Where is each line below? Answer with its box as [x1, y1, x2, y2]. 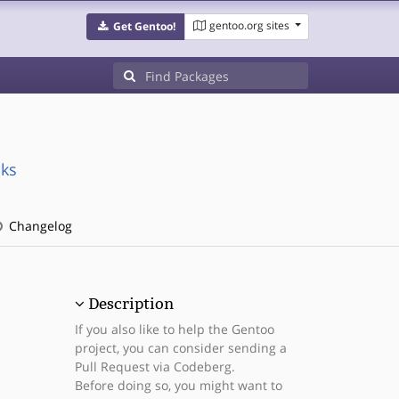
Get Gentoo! [112, 19, 175, 34]
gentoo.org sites [208, 18, 289, 33]
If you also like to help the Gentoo [74, 321, 274, 338]
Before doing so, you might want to [74, 377, 282, 394]
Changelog [4, 217, 72, 234]
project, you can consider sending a [74, 339, 287, 356]
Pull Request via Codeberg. [74, 358, 235, 375]
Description [87, 295, 174, 313]
